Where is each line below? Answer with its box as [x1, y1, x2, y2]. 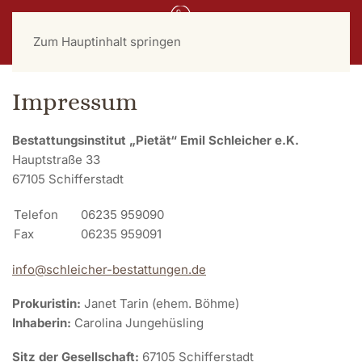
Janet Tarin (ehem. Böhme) [84, 296, 239, 311]
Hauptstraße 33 [12, 152, 100, 167]
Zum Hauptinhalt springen [33, 34, 181, 49]
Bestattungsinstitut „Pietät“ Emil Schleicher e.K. [12, 133, 299, 148]
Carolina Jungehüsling [71, 315, 204, 330]
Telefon [14, 207, 58, 222]
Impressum [12, 88, 137, 116]
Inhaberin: [12, 315, 71, 330]
